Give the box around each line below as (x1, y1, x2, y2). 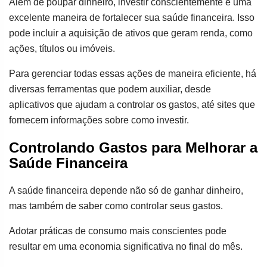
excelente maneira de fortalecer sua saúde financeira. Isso (9, 12, 254, 23)
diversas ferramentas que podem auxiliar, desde (9, 83, 211, 94)
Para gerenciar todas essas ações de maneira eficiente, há (9, 68, 256, 79)
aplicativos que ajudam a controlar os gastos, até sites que (9, 99, 255, 110)
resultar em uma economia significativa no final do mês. (9, 241, 243, 252)
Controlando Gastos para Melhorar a (9, 139, 257, 156)
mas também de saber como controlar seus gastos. (9, 200, 223, 211)
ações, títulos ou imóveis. (9, 43, 115, 54)
